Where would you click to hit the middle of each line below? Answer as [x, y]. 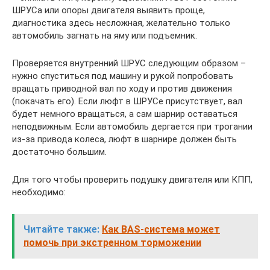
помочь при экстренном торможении [112, 242]
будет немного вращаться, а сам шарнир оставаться [125, 114]
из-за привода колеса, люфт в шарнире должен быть [124, 139]
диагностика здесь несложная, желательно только [121, 23]
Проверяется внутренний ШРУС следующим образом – [129, 63]
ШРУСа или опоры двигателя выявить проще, [108, 10]
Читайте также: [61, 229]
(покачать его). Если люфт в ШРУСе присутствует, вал [127, 101]
